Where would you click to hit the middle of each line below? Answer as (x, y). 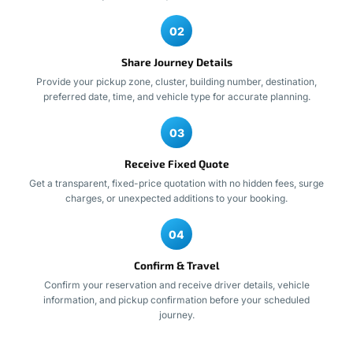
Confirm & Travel (176, 266)
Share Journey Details (176, 63)
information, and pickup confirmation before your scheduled (176, 300)
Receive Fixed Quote (176, 164)
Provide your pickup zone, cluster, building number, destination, (176, 82)
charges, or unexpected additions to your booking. (176, 199)
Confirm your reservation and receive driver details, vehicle (176, 285)
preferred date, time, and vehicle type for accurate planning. (176, 97)
